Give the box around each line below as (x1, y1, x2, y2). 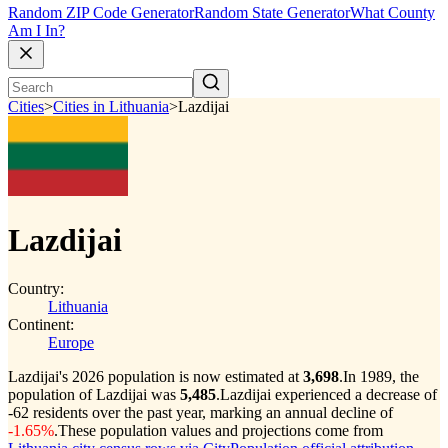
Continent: (8, 316, 74, 333)
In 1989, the (343, 368, 419, 385)
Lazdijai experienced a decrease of (220, 386, 437, 403)
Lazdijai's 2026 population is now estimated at (8, 368, 303, 385)
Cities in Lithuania (53, 98, 169, 116)
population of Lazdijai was (8, 386, 180, 403)
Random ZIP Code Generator (8, 4, 194, 22)
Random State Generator (194, 4, 350, 22)
